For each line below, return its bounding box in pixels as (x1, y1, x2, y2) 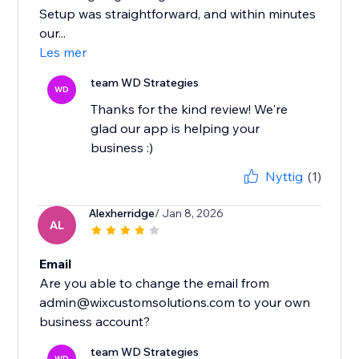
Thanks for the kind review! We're (91, 101, 288, 118)
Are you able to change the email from (39, 275, 270, 292)
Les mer (39, 44, 87, 61)
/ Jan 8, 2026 (155, 206, 224, 221)
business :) (91, 139, 154, 156)
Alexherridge (89, 206, 155, 221)
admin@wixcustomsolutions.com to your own (39, 294, 311, 311)
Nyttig (264, 168, 303, 185)
